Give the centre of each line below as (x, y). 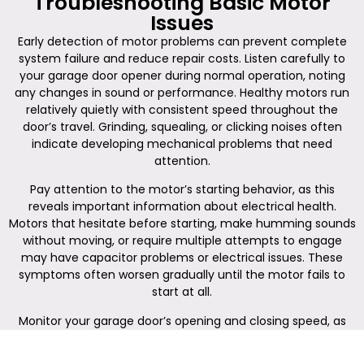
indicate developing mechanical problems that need (182, 143)
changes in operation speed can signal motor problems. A (182, 338)
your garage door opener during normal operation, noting (182, 75)
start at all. (182, 292)
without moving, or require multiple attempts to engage (182, 241)
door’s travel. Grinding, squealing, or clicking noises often (182, 126)
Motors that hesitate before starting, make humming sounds (182, 224)
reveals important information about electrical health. (182, 207)
